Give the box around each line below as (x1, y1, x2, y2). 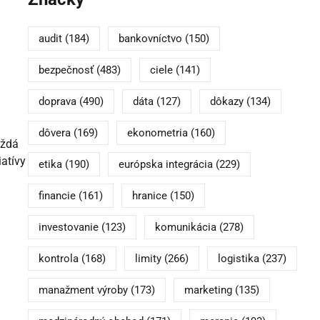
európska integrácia (118, 158, 213, 171)
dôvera (38, 126, 71, 140)
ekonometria (126, 126, 188, 140)
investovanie (38, 221, 99, 234)
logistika (217, 252, 259, 266)
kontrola (38, 252, 79, 266)
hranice (131, 189, 167, 203)
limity (134, 252, 161, 266)
